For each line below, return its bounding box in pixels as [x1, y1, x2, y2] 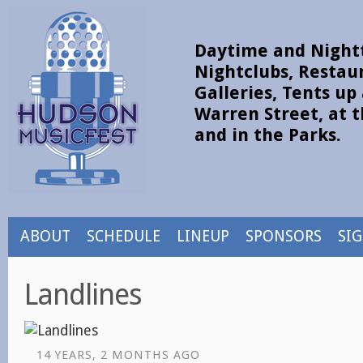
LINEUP [177, 227, 229, 246]
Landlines [24, 277, 142, 312]
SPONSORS [246, 227, 322, 246]
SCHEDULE [87, 227, 160, 246]
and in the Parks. [194, 125, 341, 145]
